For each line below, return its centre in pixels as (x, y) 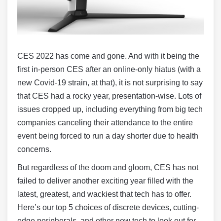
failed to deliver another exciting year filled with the (105, 181)
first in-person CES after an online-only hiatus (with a (109, 69)
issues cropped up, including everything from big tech (110, 109)
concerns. (34, 149)
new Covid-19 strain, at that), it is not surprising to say (110, 83)
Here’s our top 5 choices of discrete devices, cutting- (108, 207)
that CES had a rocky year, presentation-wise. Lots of (109, 96)
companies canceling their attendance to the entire (105, 123)
